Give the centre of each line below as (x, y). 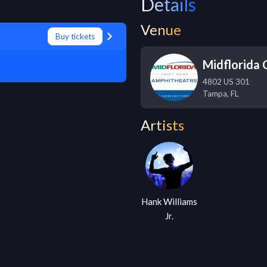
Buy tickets (75, 36)
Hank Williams (170, 201)
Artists (162, 125)
